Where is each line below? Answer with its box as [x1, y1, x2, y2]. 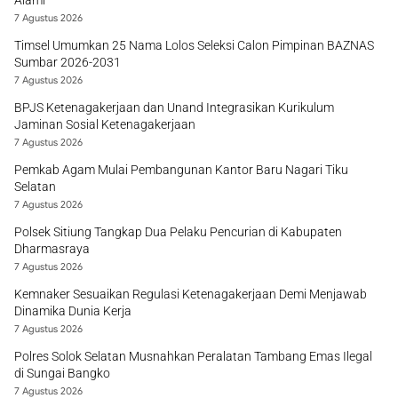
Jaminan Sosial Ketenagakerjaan [14, 117, 195, 131]
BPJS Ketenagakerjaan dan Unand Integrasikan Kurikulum [14, 100, 334, 115]
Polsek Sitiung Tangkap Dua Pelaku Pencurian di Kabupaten [14, 225, 342, 239]
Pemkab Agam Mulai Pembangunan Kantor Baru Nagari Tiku [14, 163, 348, 177]
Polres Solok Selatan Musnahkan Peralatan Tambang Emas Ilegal [14, 349, 372, 363]
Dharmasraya [14, 242, 90, 256]
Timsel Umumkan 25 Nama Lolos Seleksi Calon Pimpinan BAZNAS [14, 38, 374, 52]
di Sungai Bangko [14, 366, 110, 380]
